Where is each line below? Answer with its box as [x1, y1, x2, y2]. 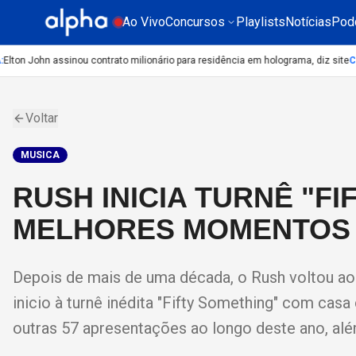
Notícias [285, 14, 331, 29]
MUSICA [21, 149, 60, 161]
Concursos [165, 14, 225, 29]
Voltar [25, 110, 58, 126]
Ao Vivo [122, 14, 165, 29]
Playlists [236, 14, 285, 29]
